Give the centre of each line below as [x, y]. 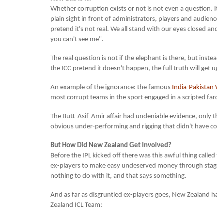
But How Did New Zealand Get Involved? [111, 146]
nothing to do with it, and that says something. [118, 176]
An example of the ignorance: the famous [111, 88]
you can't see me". [77, 40]
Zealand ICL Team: [76, 205]
